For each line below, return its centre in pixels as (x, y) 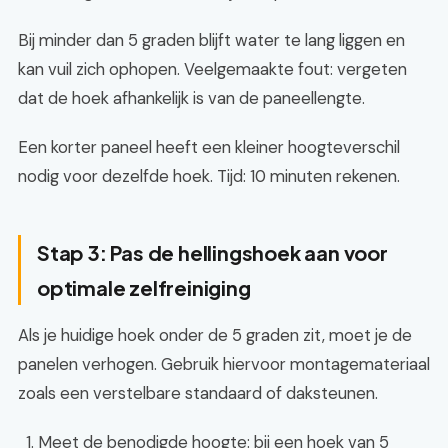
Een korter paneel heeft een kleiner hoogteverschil (209, 147)
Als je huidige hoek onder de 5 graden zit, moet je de (215, 335)
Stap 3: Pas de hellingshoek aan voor (212, 252)
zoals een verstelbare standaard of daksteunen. (198, 393)
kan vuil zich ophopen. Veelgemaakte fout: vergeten (212, 69)
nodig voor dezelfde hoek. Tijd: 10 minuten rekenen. (209, 176)
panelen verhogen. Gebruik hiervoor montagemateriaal (224, 364)
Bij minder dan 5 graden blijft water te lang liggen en (211, 40)
